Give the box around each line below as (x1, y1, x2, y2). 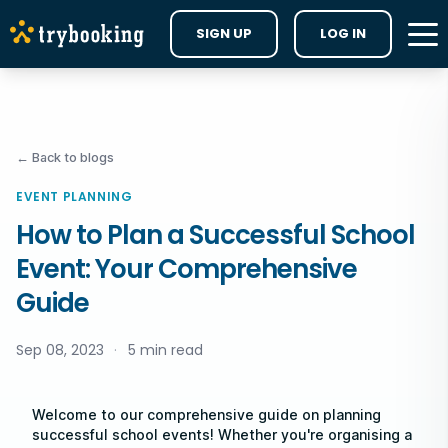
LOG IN (320, 24, 367, 43)
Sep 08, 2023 (16, 340, 108, 360)
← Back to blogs (16, 150, 114, 165)
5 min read (123, 340, 203, 360)
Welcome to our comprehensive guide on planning (32, 406, 381, 423)
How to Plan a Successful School (16, 217, 415, 253)
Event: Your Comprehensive (16, 251, 357, 287)
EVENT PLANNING (16, 188, 133, 205)
